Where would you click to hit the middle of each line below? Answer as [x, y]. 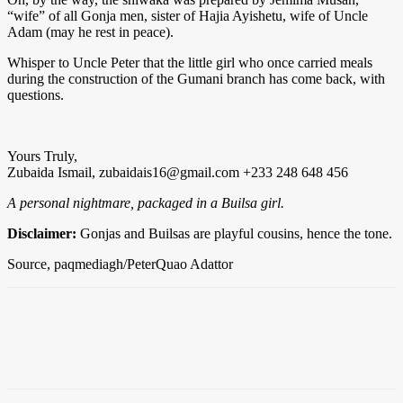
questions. [36, 94]
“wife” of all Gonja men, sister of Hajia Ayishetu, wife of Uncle [188, 15]
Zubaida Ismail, [53, 172]
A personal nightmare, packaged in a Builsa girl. [146, 202]
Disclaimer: [42, 233]
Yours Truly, [42, 156]
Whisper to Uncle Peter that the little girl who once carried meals [190, 62]
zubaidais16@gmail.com [169, 172]
